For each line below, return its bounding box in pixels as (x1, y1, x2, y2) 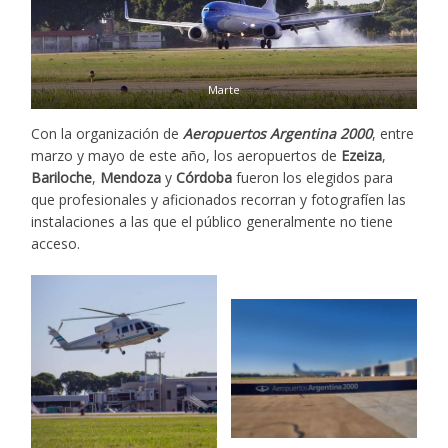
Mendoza (100, 168, 162, 188)
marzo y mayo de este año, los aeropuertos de (31, 146, 342, 166)
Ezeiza (341, 146, 383, 166)
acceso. (31, 234, 81, 254)
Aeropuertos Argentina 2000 (183, 124, 373, 144)
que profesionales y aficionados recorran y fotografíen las (31, 190, 407, 210)
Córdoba (176, 168, 233, 188)
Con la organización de (31, 124, 184, 144)
